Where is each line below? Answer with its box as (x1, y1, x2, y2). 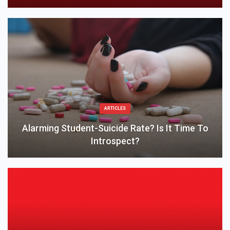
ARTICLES (104, 105, 126, 111)
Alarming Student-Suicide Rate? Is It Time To (22, 122, 208, 133)
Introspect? (90, 135, 140, 146)
